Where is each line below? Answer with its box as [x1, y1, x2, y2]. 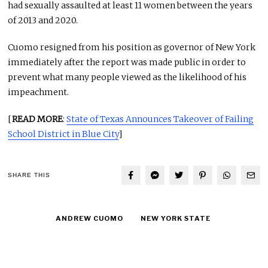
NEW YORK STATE [140, 214, 211, 223]
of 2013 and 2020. [8, 14, 78, 26]
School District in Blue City [8, 128, 119, 139]
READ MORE [12, 113, 63, 124]
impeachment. [8, 86, 69, 98]
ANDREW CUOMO [55, 214, 123, 223]
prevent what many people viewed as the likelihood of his [8, 71, 247, 83]
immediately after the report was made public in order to [8, 56, 246, 68]
